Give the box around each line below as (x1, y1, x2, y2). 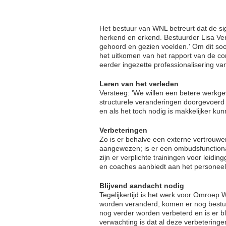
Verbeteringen (99, 126, 147, 134)
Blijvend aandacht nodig (99, 181, 184, 190)
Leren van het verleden (99, 79, 179, 88)
